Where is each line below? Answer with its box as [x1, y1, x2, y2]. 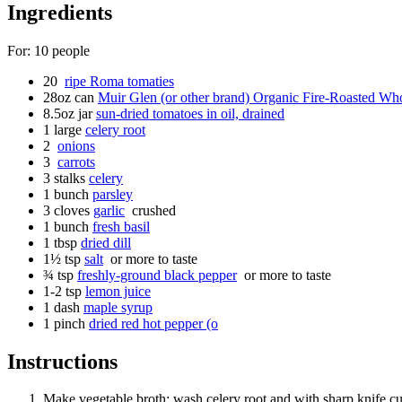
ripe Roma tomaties [65, 73, 174, 89]
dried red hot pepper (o [89, 315, 218, 331]
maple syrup [83, 299, 153, 315]
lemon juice [85, 283, 151, 299]
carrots [57, 153, 95, 170]
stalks [54, 170, 85, 186]
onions [57, 137, 95, 153]
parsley [92, 186, 133, 202]
